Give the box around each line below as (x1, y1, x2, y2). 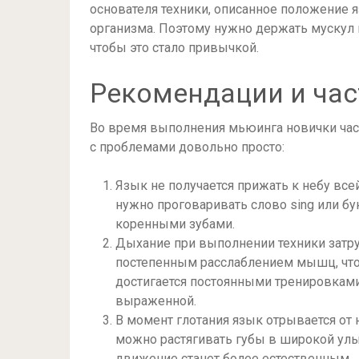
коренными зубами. (115, 216, 235, 232)
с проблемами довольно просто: (90, 139, 284, 155)
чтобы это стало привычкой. (90, 40, 259, 55)
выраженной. (115, 293, 196, 309)
